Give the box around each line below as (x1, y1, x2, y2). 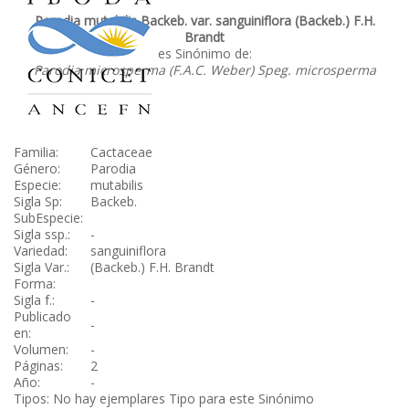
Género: (14, 160, 60, 177)
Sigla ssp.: (14, 225, 70, 243)
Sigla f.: (14, 291, 55, 309)
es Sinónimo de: (157, 45, 252, 62)
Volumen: (14, 341, 68, 358)
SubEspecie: (14, 209, 83, 226)
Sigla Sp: (14, 193, 62, 210)
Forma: (14, 275, 56, 292)
